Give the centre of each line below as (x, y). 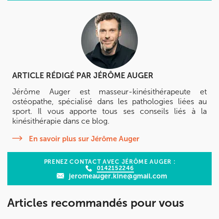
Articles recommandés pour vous (96, 203)
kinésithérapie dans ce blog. (61, 121)
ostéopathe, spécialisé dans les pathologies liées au (109, 101)
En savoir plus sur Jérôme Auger (84, 138)
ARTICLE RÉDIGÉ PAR (53, 75)
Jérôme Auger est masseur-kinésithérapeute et (109, 91)
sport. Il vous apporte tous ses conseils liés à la (109, 111)
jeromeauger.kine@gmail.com (118, 176)
